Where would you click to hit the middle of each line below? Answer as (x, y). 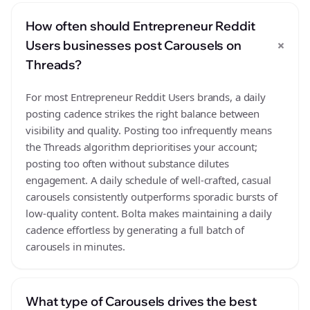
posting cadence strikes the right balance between (143, 113)
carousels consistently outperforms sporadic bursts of (152, 197)
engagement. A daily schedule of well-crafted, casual (148, 180)
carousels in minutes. (75, 246)
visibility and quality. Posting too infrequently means (149, 130)
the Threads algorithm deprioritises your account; (142, 147)
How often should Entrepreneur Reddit (140, 26)
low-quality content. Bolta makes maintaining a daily (149, 213)
